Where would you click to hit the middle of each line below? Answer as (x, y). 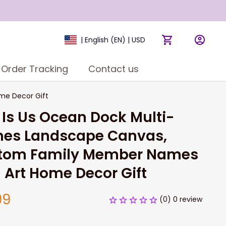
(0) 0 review (181, 199)
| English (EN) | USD (113, 40)
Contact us (113, 69)
